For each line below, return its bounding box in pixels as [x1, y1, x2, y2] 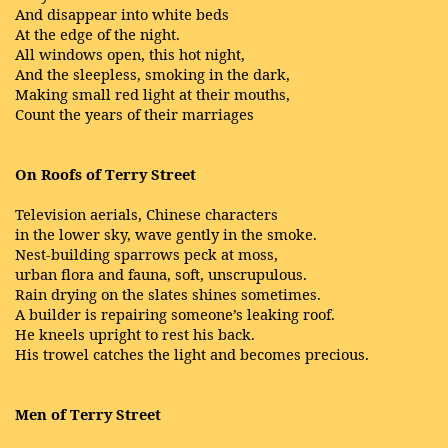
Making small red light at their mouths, [15, 84, 290, 104]
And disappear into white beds [15, 4, 229, 24]
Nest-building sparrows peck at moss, [15, 244, 278, 264]
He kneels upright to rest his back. [15, 324, 255, 344]
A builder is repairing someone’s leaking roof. [15, 304, 335, 324]
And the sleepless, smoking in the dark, [15, 64, 290, 84]
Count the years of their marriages [15, 104, 254, 124]
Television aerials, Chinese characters [15, 204, 278, 224]
